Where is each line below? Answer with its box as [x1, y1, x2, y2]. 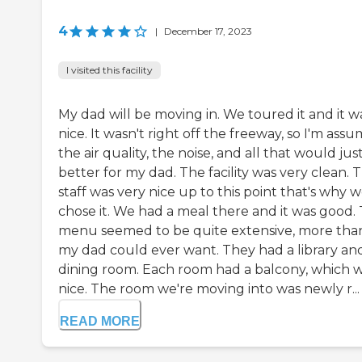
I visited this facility [66, 64, 153, 77]
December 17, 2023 [164, 25, 252, 38]
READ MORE [60, 314, 140, 329]
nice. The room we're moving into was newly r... [58, 281, 360, 297]
